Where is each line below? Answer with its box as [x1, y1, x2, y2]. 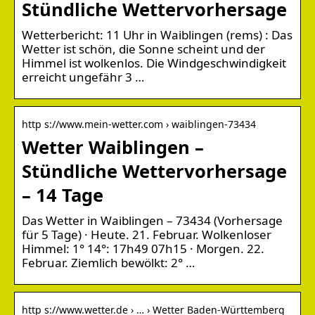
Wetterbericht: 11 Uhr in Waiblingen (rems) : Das [22, 26, 292, 43]
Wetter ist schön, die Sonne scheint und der [22, 40, 265, 57]
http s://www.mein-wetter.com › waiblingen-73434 [22, 117, 256, 131]
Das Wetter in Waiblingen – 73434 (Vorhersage [22, 212, 283, 229]
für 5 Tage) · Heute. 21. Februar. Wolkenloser [22, 226, 271, 243]
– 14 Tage [22, 182, 103, 207]
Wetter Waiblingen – [22, 134, 204, 159]
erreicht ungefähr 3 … [22, 68, 144, 85]
